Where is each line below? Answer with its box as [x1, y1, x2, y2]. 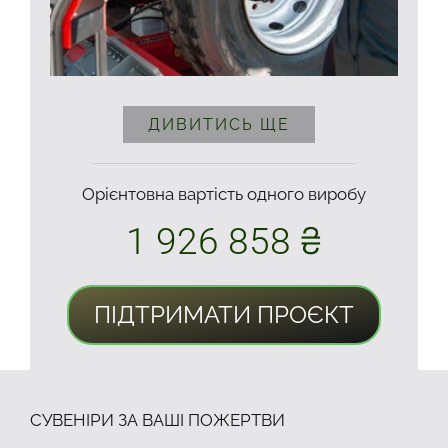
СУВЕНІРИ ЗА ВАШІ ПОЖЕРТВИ [29, 410, 285, 431]
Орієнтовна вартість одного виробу [82, 184, 366, 205]
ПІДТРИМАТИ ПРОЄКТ [94, 300, 354, 330]
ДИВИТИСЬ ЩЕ [148, 115, 290, 135]
